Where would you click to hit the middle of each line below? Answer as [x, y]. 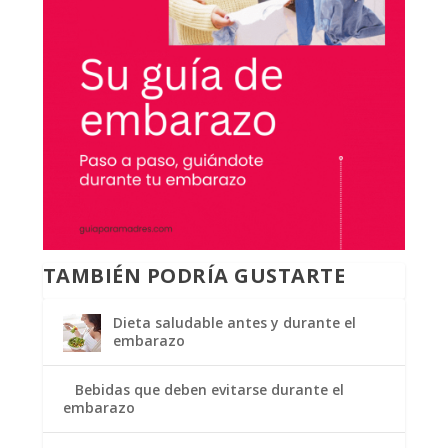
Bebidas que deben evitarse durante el [209, 390]
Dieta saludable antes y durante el [234, 323]
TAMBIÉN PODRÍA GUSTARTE [194, 276]
